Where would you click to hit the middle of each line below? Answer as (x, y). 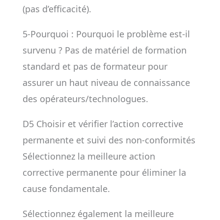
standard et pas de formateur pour (95, 66)
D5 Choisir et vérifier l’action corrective (103, 124)
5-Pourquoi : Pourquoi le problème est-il (106, 34)
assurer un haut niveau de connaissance (106, 82)
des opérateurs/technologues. (85, 99)
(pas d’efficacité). (57, 9)
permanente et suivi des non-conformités (109, 140)
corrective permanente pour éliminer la (104, 172)
